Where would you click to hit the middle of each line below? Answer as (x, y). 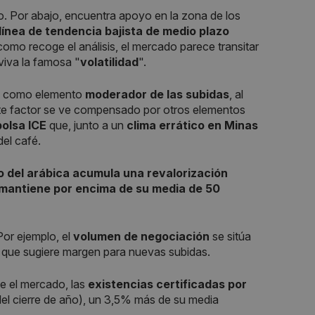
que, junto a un (86, 125)
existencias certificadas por (167, 284)
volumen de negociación (141, 236)
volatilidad (109, 62)
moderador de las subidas (157, 94)
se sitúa (230, 236)
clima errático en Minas (192, 125)
